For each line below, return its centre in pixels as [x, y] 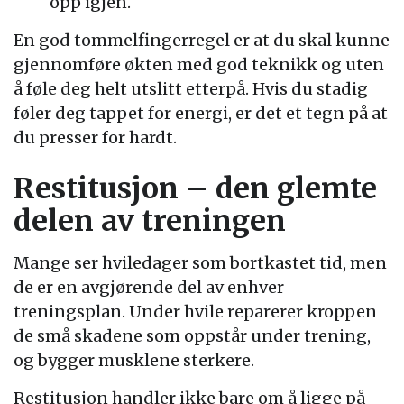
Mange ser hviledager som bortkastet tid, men [200, 262]
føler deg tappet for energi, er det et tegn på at [201, 113]
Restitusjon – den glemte [195, 188]
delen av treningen [150, 220]
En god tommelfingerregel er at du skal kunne [202, 40]
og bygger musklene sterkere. [134, 360]
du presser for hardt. [95, 137]
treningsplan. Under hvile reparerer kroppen [195, 311]
